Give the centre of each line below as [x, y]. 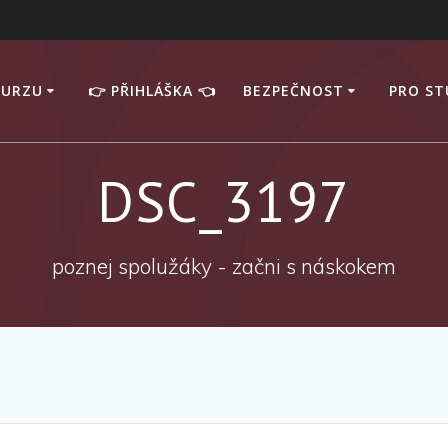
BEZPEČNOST [293, 90]
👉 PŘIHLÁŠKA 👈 [151, 90]
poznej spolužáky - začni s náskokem [224, 265]
